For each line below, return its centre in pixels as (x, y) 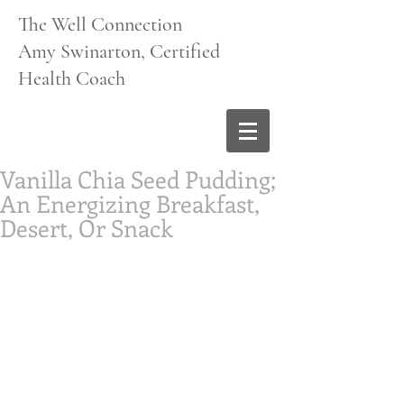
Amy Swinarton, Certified (119, 51)
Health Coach (72, 78)
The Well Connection (100, 24)
